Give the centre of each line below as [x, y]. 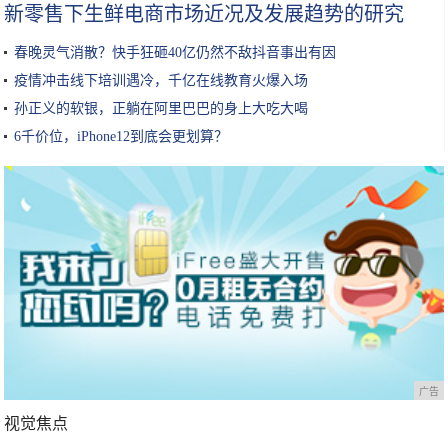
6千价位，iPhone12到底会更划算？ [121, 136]
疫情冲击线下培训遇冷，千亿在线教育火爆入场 [161, 80]
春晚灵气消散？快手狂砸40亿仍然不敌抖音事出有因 [175, 52]
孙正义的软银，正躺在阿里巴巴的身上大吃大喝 [161, 108]
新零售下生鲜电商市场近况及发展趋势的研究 [204, 14]
